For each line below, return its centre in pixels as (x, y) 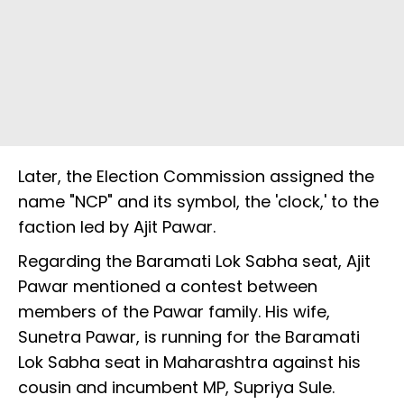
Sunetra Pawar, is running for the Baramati (189, 337)
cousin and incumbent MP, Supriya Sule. (176, 388)
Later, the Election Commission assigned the (196, 177)
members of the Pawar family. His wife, (174, 312)
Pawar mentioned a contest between (168, 287)
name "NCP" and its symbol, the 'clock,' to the (198, 202)
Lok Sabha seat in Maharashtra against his (189, 363)
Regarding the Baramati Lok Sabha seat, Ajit (194, 262)
